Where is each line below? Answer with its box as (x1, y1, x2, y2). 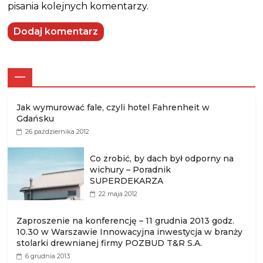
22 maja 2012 (99, 189, 138, 198)
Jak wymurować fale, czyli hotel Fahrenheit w (16, 102, 210, 113)
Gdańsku (16, 113, 55, 124)
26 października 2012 (25, 127, 90, 136)
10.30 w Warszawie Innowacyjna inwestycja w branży (16, 226, 243, 237)
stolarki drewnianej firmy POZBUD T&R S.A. (16, 237, 203, 248)
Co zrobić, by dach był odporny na (90, 153, 234, 164)
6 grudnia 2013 (25, 251, 70, 260)
